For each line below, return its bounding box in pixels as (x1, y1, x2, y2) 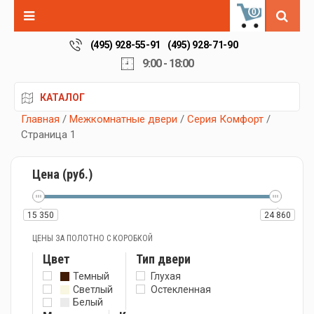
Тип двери (136, 252, 191, 266)
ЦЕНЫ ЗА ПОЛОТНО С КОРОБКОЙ (32, 233, 153, 243)
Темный (73, 270, 109, 282)
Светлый (73, 283, 113, 295)
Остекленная (151, 283, 211, 295)
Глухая (151, 270, 181, 282)
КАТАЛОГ (40, 92, 85, 103)
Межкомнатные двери (69, 113, 177, 125)
